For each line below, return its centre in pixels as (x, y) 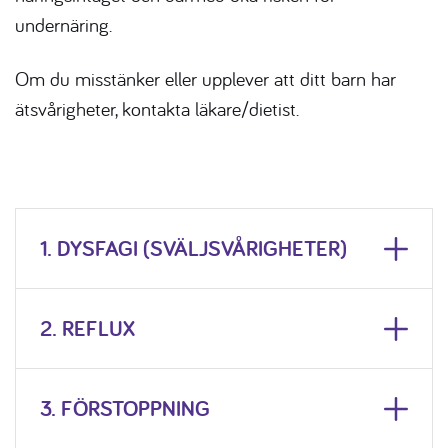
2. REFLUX (87, 328)
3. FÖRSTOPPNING (125, 408)
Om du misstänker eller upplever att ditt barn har (205, 78)
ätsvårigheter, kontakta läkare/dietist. (157, 108)
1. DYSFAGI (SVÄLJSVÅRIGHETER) (193, 248)
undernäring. (63, 24)
